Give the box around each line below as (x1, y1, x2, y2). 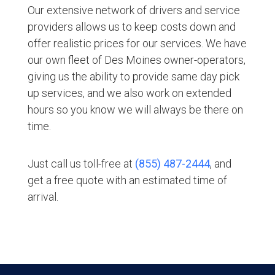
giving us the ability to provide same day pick (27, 69, 239, 83)
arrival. (27, 190, 58, 203)
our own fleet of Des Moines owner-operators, (27, 53, 246, 66)
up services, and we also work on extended (27, 86, 231, 99)
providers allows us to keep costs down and (27, 20, 236, 33)
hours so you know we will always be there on (27, 103, 243, 116)
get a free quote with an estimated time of (27, 173, 227, 187)
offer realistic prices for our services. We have (27, 36, 247, 50)
